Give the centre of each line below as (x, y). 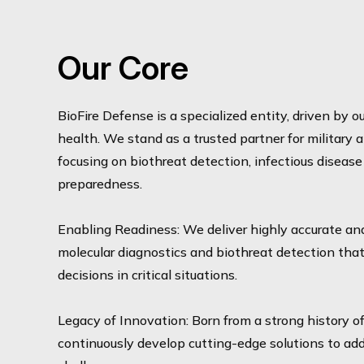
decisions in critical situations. (149, 274)
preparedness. (100, 183)
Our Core (123, 67)
